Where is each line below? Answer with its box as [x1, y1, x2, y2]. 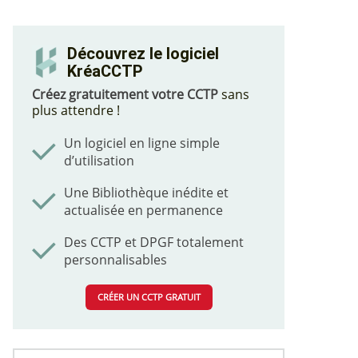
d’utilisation [64, 152, 134, 169]
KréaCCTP [67, 61, 143, 81]
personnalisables [64, 251, 167, 268]
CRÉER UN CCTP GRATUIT [97, 291, 201, 303]
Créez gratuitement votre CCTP [32, 86, 218, 103]
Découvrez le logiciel [67, 43, 219, 63]
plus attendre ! [32, 101, 120, 119]
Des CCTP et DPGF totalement [64, 233, 244, 251]
